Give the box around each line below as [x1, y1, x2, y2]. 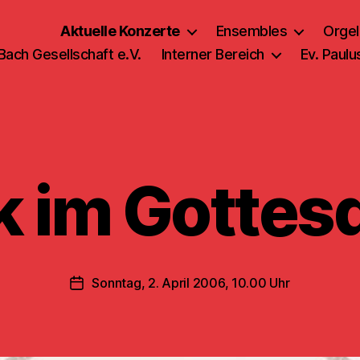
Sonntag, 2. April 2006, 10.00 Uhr [92, 275, 290, 291]
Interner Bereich [161, 46, 264, 63]
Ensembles [215, 22, 288, 39]
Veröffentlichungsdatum [76, 276, 219, 292]
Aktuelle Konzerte [60, 22, 180, 39]
